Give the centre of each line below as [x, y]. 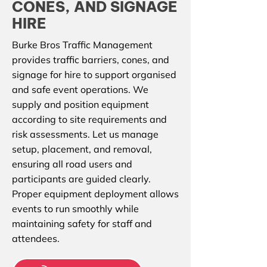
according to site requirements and [89, 119]
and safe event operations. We [80, 89]
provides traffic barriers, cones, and [91, 60]
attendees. [36, 238]
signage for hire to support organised [94, 74]
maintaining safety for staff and [82, 223]
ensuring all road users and [72, 164]
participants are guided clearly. [81, 179]
